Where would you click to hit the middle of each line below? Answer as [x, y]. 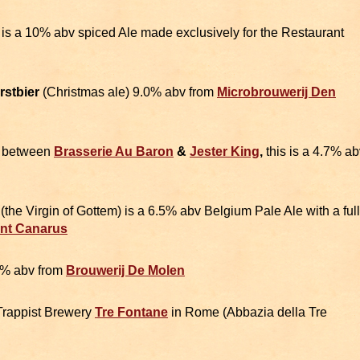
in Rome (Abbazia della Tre [247, 313]
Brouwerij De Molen [125, 271]
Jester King [225, 152]
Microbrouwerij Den [276, 92]
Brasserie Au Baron [114, 152]
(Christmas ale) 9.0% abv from [128, 92]
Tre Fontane [131, 313]
